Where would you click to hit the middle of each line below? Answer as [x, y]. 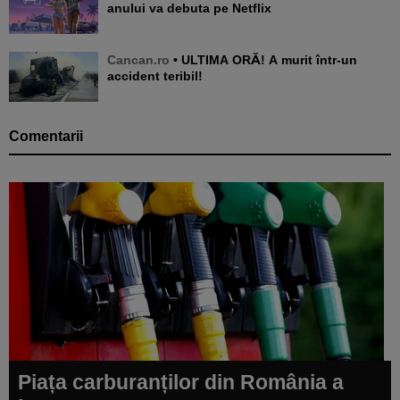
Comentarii [46, 136]
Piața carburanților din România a [181, 382]
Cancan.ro [138, 59]
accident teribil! [155, 75]
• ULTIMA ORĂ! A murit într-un [175, 59]
